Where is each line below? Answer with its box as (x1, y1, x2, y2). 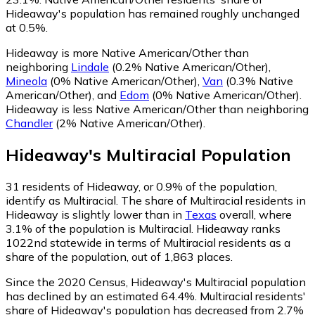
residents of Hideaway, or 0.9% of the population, (20, 179, 277, 193)
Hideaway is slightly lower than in (6, 207, 185, 221)
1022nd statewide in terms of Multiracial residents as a (6, 235, 290, 250)
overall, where (217, 207, 292, 221)
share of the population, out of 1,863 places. (6, 249, 233, 264)
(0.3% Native (223, 73, 293, 88)
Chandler (6, 115, 53, 130)
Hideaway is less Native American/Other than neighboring (6, 101, 309, 116)
